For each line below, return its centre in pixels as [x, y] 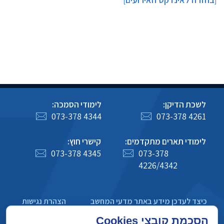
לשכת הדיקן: [184, 104]
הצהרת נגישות [44, 201]
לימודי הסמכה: [76, 104]
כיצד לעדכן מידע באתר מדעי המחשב [148, 201]
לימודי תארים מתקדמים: [165, 141]
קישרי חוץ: [84, 141]
